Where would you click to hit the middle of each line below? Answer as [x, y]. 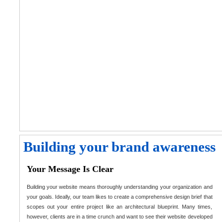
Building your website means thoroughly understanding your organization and [119, 187]
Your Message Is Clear [70, 169]
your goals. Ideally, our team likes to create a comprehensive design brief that [119, 197]
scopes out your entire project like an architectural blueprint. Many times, [119, 207]
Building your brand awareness [119, 147]
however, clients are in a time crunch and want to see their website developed [119, 217]
